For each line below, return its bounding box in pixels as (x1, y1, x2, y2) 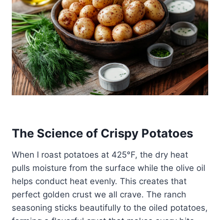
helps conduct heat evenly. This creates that (12, 176, 187, 186)
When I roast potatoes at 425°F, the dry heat (12, 149, 188, 160)
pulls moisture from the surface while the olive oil (12, 163, 205, 173)
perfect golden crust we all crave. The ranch (12, 189, 186, 199)
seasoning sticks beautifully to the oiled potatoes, (12, 202, 208, 213)
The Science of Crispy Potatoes (12, 126, 193, 140)
